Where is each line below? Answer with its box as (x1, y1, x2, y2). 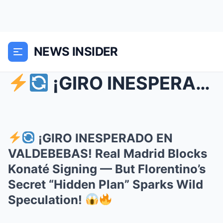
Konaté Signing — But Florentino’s (8, 162, 206, 176)
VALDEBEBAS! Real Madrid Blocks (8, 146, 207, 161)
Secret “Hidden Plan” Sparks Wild (8, 177, 203, 192)
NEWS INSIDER (34, 44, 118, 59)
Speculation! (8, 193, 85, 207)
